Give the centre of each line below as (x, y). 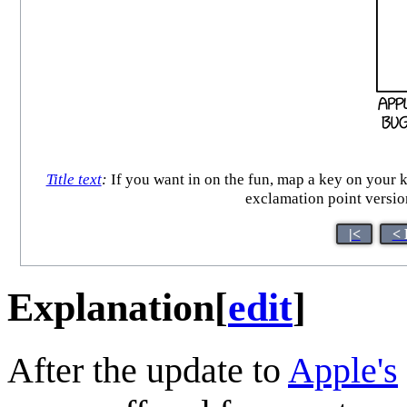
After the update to (148, 370)
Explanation (111, 307)
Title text (74, 180)
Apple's (343, 370)
